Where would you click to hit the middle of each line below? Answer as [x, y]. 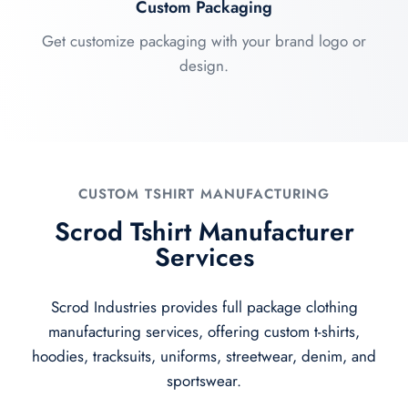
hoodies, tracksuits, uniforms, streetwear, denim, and [204, 356]
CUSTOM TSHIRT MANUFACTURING [204, 194]
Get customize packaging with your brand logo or [204, 41]
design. [204, 65]
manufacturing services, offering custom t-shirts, [204, 331]
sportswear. [204, 380]
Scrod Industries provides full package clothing [204, 306]
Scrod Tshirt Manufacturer [204, 231]
